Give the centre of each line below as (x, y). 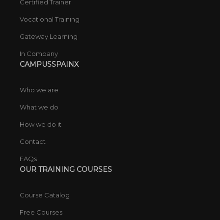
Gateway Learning (48, 37)
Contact (32, 142)
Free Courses (41, 212)
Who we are (39, 90)
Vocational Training (49, 19)
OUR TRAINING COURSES (66, 170)
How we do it (40, 124)
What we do (39, 107)
